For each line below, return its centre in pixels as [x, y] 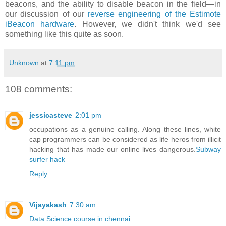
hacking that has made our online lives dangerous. [112, 150]
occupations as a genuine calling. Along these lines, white [125, 129]
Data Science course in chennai [80, 219]
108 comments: [39, 89]
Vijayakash [48, 205]
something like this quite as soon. [64, 34]
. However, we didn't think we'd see [148, 24]
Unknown [24, 62]
